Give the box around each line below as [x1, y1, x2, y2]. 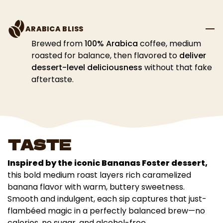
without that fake [142, 61, 212, 73]
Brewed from [31, 37, 85, 49]
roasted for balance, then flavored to [31, 49, 179, 61]
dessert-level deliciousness [31, 61, 142, 73]
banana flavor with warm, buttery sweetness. [7, 181, 185, 193]
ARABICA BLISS [25, 23, 84, 34]
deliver [179, 49, 206, 61]
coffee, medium [138, 37, 201, 49]
